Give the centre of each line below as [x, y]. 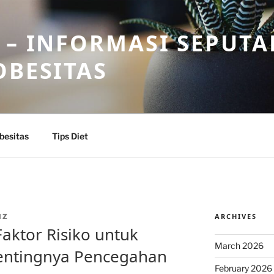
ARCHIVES [235, 216]
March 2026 [239, 246]
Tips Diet [70, 136]
